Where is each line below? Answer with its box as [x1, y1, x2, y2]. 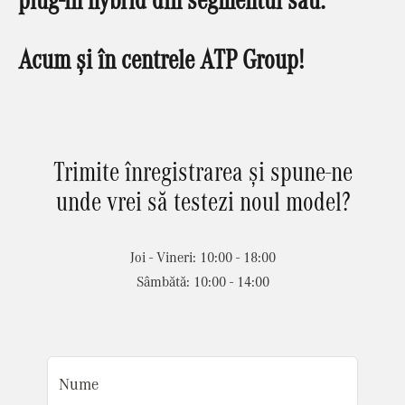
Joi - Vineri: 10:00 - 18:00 [129, 248, 276, 265]
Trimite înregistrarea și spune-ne [52, 154, 353, 186]
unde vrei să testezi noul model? [55, 184, 350, 216]
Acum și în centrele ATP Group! [18, 42, 304, 74]
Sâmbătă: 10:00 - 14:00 [136, 272, 269, 289]
